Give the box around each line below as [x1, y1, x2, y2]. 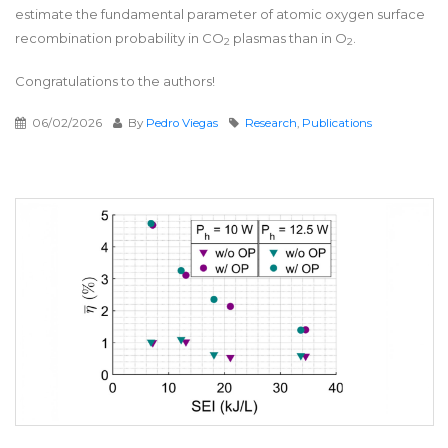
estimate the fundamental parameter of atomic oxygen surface [15, 5, 425, 22]
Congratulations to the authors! [15, 72, 215, 89]
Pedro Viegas [146, 115, 218, 130]
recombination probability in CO [15, 29, 224, 46]
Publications [302, 115, 372, 130]
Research [245, 115, 297, 130]
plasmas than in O [230, 29, 347, 46]
